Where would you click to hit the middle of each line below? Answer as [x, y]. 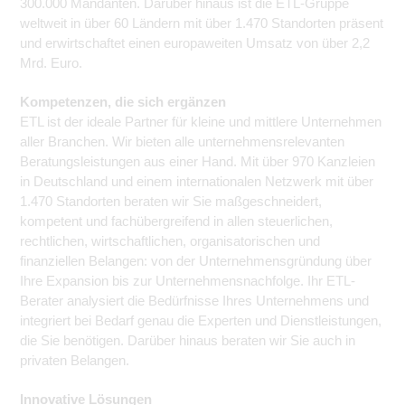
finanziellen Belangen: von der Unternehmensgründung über [196, 261]
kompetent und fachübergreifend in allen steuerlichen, [176, 221]
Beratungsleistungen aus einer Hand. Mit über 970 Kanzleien [198, 161]
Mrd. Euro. [51, 63]
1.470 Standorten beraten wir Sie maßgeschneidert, [171, 201]
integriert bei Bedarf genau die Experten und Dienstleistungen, [201, 320]
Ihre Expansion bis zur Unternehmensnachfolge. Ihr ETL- [188, 281]
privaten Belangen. [75, 360]
